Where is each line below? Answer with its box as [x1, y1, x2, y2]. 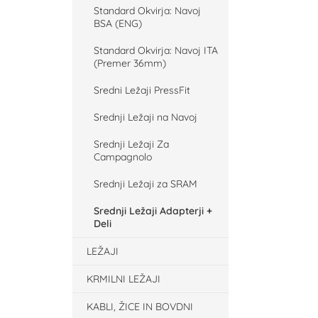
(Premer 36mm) [94, 57, 166, 70]
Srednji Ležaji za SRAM [94, 177, 197, 190]
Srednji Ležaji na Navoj [94, 111, 197, 124]
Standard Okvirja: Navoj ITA [94, 44, 218, 57]
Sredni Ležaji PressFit [94, 84, 190, 97]
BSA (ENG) [94, 17, 142, 30]
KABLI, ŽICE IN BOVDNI [87, 300, 193, 313]
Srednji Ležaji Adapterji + [94, 204, 212, 217]
